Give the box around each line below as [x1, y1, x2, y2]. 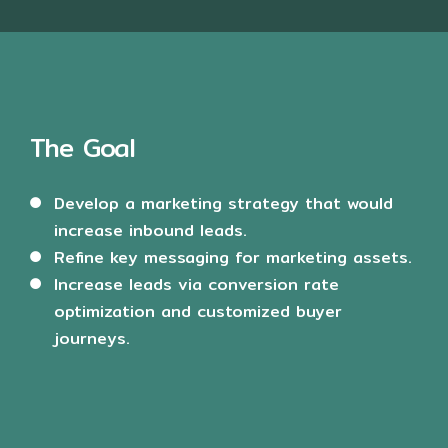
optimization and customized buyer [54, 298, 342, 324]
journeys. [54, 325, 130, 351]
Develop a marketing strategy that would [54, 190, 393, 216]
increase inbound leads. [54, 217, 247, 243]
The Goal [30, 128, 135, 169]
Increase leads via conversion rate [54, 271, 339, 297]
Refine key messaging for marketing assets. [54, 244, 412, 270]
